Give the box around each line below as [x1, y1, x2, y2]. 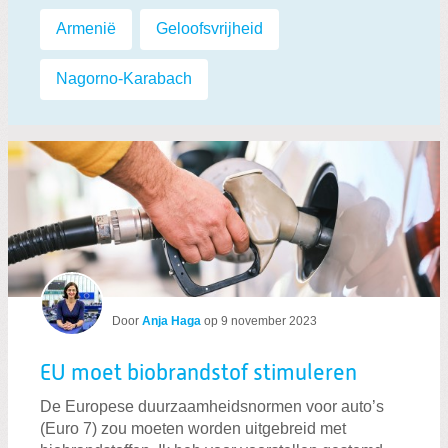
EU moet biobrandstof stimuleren [40, 362, 357, 385]
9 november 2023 [221, 313, 317, 328]
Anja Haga [142, 313, 201, 328]
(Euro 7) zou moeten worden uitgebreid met [40, 419, 346, 437]
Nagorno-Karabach [56, 70, 192, 88]
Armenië [56, 19, 116, 37]
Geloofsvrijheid [156, 19, 263, 37]
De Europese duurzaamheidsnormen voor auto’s [40, 397, 384, 415]
